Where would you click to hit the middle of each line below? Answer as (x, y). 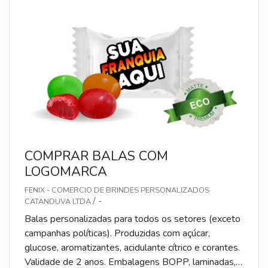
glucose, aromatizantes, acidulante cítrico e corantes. (132, 248)
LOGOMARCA (66, 172)
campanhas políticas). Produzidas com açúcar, (117, 234)
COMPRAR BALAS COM (96, 156)
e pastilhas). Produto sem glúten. (93, 14)
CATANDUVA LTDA (59, 202)
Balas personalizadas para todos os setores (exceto (133, 219)
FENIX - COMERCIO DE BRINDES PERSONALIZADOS (117, 191)
